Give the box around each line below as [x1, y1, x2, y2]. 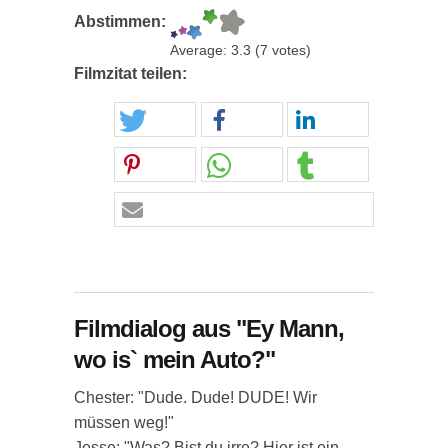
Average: [170, 43, 231, 58]
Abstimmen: [74, 13, 170, 30]
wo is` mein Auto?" [74, 346, 275, 373]
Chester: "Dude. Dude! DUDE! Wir [74, 389, 317, 406]
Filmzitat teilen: [74, 65, 191, 82]
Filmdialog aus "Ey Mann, [74, 315, 344, 342]
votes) [268, 43, 311, 58]
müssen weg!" [74, 414, 174, 431]
